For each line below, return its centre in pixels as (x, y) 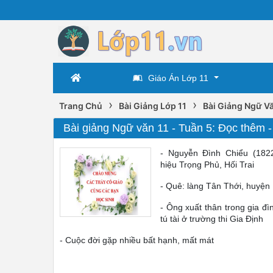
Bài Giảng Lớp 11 (153, 106)
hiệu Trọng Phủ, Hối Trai (207, 165)
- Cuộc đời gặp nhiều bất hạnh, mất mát (137, 240)
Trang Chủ (81, 106)
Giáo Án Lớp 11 (178, 78)
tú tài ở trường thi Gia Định (212, 219)
